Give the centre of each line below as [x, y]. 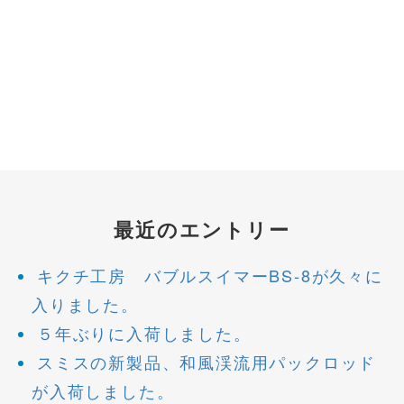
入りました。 [85, 304]
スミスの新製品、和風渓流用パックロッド [207, 362]
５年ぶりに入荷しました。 [144, 333]
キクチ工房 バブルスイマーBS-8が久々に [210, 275]
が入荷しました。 [103, 390]
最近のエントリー [202, 229]
